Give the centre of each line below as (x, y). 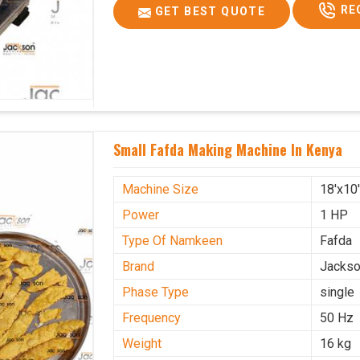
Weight (142, 344)
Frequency (152, 318)
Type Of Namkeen (173, 241)
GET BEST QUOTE (209, 12)
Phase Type (156, 292)
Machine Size (161, 190)
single (337, 292)
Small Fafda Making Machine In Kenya (228, 150)
